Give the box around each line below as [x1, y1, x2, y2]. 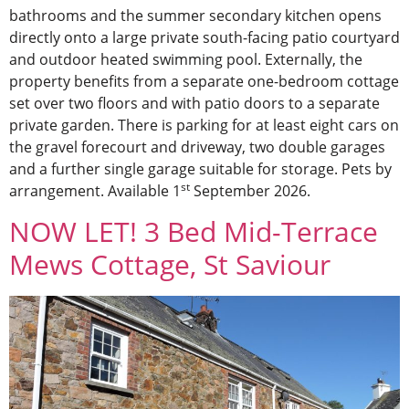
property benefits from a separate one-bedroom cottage [9, 71, 399, 92]
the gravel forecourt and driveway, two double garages [9, 137, 385, 158]
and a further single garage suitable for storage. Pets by [9, 159, 392, 180]
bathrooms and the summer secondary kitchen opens [9, 5, 382, 26]
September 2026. [190, 181, 310, 202]
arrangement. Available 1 [9, 181, 181, 202]
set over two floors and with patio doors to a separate [9, 93, 380, 114]
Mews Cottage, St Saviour [9, 245, 330, 283]
